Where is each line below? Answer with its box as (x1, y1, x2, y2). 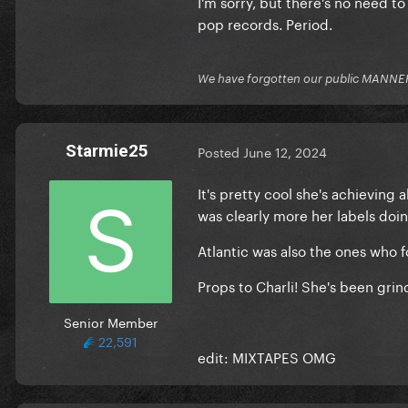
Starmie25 (65, 139, 148, 161)
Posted (198, 141, 243, 162)
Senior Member (63, 311, 158, 331)
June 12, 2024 (243, 141, 327, 162)
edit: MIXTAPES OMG (198, 344, 336, 367)
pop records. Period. (198, 11, 332, 34)
